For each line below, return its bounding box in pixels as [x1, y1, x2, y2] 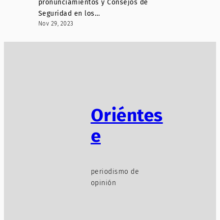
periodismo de [90, 167, 139, 176]
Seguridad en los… [38, 9, 100, 18]
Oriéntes [90, 104, 163, 127]
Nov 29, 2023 [38, 20, 74, 27]
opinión [90, 178, 116, 187]
